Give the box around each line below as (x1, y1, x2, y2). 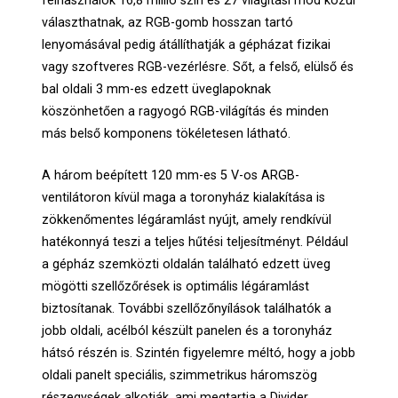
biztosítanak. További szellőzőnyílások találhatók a (42, 300, 332, 316)
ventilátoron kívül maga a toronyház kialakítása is (42, 189, 326, 205)
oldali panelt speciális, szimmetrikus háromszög (42, 367, 318, 383)
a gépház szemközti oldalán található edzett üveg (42, 256, 331, 272)
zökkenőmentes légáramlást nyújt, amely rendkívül (42, 211, 332, 227)
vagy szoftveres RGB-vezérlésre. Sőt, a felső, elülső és (42, 60, 354, 76)
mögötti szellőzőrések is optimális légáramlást (42, 278, 310, 294)
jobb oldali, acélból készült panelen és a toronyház (42, 322, 333, 338)
